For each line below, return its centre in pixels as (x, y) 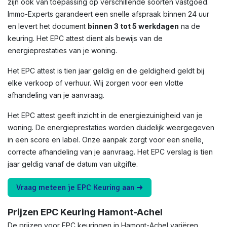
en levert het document (48, 26)
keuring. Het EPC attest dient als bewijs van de (85, 38)
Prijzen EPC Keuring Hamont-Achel (85, 212)
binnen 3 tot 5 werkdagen (133, 26)
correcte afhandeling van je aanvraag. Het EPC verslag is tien (110, 152)
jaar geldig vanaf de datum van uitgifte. (73, 164)
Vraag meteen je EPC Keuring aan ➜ (80, 187)
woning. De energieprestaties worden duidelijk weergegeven (111, 127)
